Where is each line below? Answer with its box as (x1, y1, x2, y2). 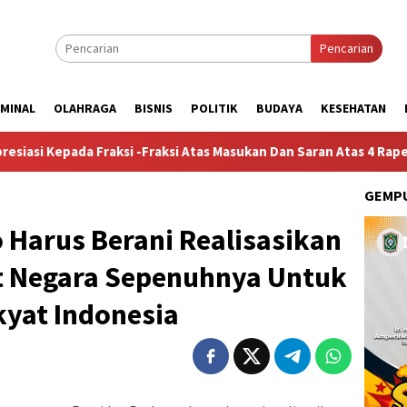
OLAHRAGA (54, 100, 116, 116)
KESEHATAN (321, 100, 386, 116)
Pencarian (320, 40, 373, 56)
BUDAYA (256, 100, 303, 116)
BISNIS (134, 100, 173, 116)
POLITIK (191, 100, 238, 116)
